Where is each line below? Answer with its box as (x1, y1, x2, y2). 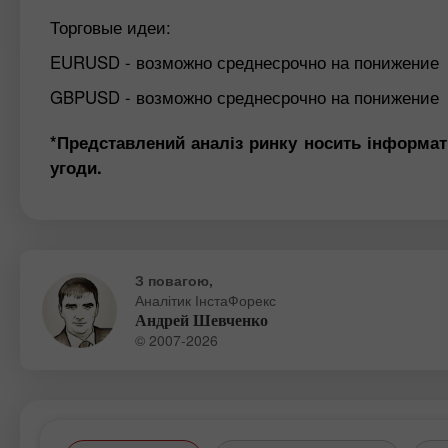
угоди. (50, 155, 102, 179)
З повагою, (135, 270, 213, 290)
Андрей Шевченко (135, 312, 268, 329)
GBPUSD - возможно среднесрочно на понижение (50, 85, 439, 109)
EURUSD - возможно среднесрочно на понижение (50, 50, 439, 74)
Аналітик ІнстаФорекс (135, 290, 276, 310)
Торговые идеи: (50, 15, 171, 39)
